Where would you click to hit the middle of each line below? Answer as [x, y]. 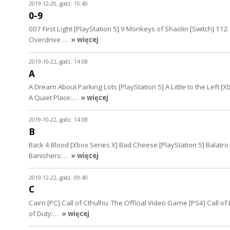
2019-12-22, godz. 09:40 [58, 177]
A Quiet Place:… [54, 98]
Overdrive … [49, 40]
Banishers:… [49, 155]
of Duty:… [44, 213]
